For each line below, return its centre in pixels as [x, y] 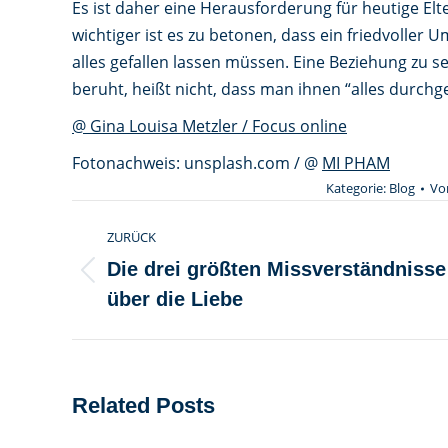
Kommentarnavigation [187, 217]
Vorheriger [148, 282]
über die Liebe [175, 299]
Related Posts [143, 405]
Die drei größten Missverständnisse [276, 269]
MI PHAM [356, 163]
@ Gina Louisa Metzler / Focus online [209, 126]
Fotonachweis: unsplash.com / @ [197, 163]
